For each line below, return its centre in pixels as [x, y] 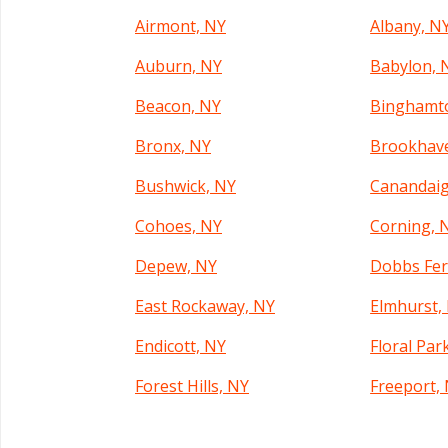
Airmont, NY [180, 26]
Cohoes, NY [178, 226]
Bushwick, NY [185, 186]
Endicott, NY [180, 346]
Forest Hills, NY [192, 386]
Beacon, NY [178, 106]
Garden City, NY [193, 426]
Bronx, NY [173, 146]
